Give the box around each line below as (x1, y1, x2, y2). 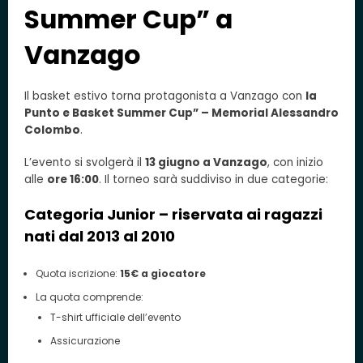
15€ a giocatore (119, 266, 206, 280)
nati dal (24, 226, 87, 247)
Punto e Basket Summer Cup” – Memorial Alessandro (24, 105, 339, 121)
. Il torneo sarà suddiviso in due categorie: (99, 172, 328, 188)
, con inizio (267, 155, 323, 171)
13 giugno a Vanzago (145, 155, 267, 171)
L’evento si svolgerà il (24, 155, 145, 171)
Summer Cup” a (24, 2, 233, 37)
